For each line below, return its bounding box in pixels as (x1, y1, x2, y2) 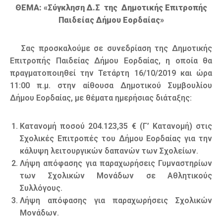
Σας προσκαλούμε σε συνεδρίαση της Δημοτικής (10, 44, 212, 54)
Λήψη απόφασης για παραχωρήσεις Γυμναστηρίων (20, 159, 212, 168)
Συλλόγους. (20, 183, 62, 193)
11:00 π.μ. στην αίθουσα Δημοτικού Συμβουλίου (10, 81, 212, 91)
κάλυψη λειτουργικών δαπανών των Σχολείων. (20, 146, 198, 156)
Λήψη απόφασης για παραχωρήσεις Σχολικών (20, 196, 212, 206)
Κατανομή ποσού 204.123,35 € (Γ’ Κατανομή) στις (20, 121, 212, 131)
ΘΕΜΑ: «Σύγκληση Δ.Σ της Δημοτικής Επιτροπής (15, 3, 207, 13)
